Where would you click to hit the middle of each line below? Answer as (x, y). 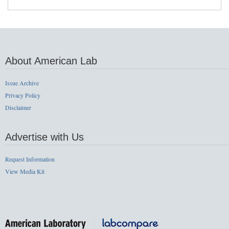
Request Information (30, 159)
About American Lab (51, 61)
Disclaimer (18, 107)
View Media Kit (25, 171)
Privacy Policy (23, 95)
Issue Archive (22, 83)
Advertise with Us (44, 137)
